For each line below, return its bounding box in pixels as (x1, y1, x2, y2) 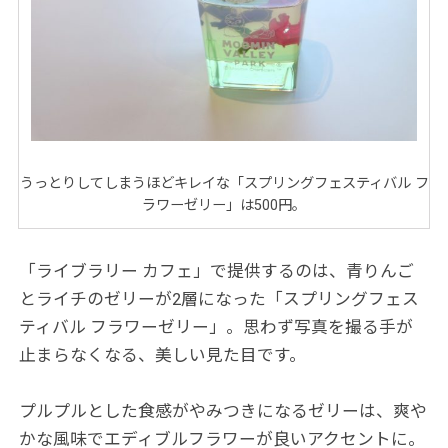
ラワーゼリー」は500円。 (142, 196, 306, 213)
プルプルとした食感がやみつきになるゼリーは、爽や (19, 401, 428, 422)
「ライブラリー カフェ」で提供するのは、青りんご (19, 260, 415, 281)
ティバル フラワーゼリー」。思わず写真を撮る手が (19, 316, 414, 337)
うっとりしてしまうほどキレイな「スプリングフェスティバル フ (19, 174, 429, 191)
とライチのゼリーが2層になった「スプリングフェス (19, 288, 420, 309)
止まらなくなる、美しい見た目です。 (19, 344, 307, 365)
